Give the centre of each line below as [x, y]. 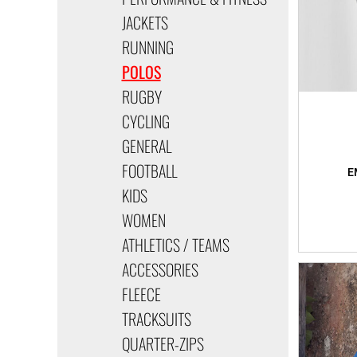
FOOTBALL [149, 170]
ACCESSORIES [160, 269]
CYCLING [145, 121]
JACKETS [145, 22]
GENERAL [146, 145]
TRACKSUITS [156, 318]
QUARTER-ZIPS [163, 343]
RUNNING [147, 47]
